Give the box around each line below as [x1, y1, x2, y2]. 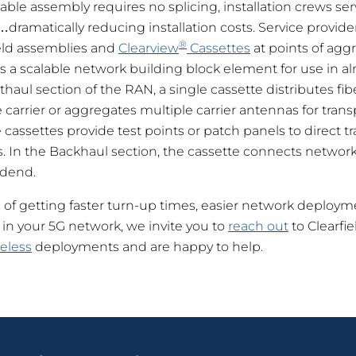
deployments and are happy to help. [32, 239, 263, 255]
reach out [228, 219, 288, 234]
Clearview [118, 41, 179, 56]
